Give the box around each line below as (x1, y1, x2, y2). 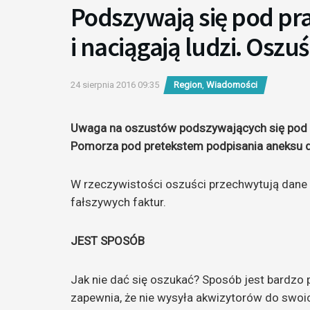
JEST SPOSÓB (71, 234, 145, 248)
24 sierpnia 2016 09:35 (71, 80, 159, 91)
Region (174, 80, 202, 91)
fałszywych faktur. (71, 195, 166, 210)
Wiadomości (206, 80, 257, 91)
